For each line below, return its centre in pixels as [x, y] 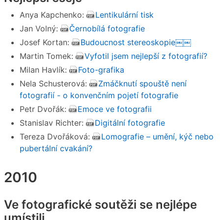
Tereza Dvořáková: [56, 137]
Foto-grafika [101, 70]
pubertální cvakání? [56, 149]
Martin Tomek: [48, 56]
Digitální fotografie [130, 123]
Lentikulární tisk [124, 15]
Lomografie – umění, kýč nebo [157, 137]
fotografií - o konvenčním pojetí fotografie [99, 96]
